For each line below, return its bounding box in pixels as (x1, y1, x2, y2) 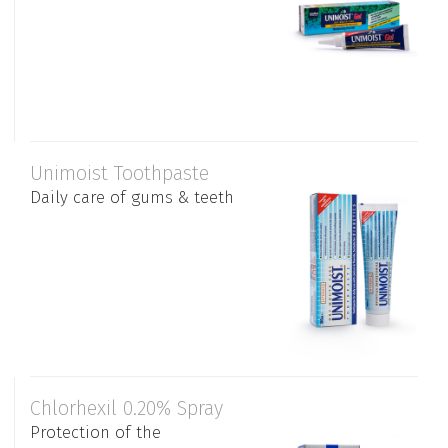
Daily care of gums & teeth (30, 186, 234, 208)
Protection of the (30, 421, 161, 443)
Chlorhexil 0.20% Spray (30, 395, 223, 420)
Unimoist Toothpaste (30, 160, 209, 185)
